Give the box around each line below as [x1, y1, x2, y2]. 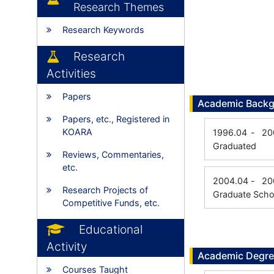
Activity [46, 239, 87, 254]
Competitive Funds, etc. [62, 198, 160, 208]
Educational [79, 222, 143, 237]
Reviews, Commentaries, [62, 149, 164, 160]
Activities [46, 66, 96, 81]
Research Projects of [62, 185, 148, 195]
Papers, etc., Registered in [62, 114, 169, 124]
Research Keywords [62, 24, 144, 35]
